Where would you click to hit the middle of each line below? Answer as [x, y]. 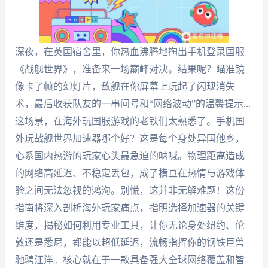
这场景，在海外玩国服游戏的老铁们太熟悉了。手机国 [130, 121]
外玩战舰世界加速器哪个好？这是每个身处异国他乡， [130, 138]
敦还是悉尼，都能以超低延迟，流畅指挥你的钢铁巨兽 [130, 243]
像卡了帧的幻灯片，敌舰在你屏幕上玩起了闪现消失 [125, 86]
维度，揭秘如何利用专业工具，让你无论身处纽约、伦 [130, 225]
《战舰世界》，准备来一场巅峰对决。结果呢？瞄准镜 [130, 69]
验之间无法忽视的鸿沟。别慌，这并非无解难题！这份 [130, 191]
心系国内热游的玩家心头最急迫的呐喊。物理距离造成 [130, 156]
